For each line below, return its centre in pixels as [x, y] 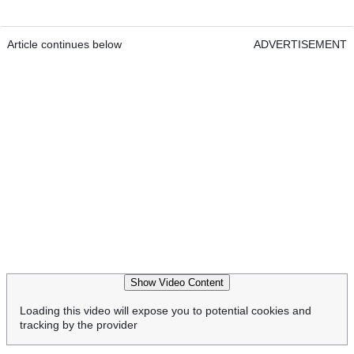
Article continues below [64, 45]
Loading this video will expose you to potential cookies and [166, 311]
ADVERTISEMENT [300, 45]
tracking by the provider [79, 325]
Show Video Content [177, 283]
